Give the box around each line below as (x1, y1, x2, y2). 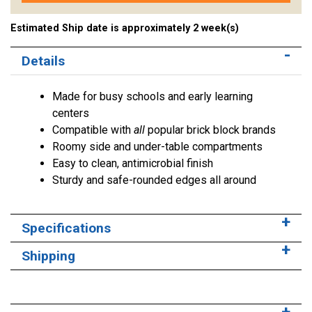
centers (52, 107, 89, 120)
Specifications (22, 220, 111, 237)
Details (22, 53, 65, 70)
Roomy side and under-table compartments (52, 140, 263, 154)
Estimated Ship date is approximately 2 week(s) (10, 22, 239, 35)
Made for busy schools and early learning (52, 90, 253, 104)
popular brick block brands (145, 123, 276, 137)
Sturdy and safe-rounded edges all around (52, 173, 256, 187)
